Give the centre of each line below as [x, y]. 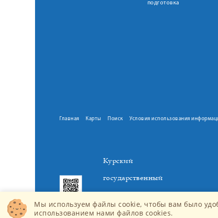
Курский [118, 161]
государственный [133, 178]
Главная [69, 119]
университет [125, 212]
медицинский [127, 195]
